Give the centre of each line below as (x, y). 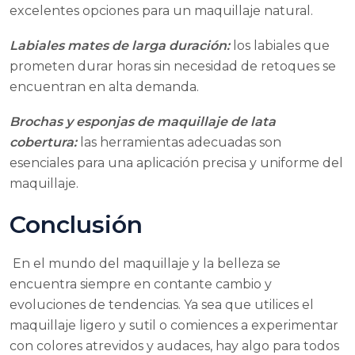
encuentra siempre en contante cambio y (141, 284)
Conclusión (76, 224)
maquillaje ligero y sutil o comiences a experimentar (174, 325)
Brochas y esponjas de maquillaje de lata (143, 121)
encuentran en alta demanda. (104, 86)
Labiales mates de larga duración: (121, 45)
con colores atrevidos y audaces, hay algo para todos (174, 345)
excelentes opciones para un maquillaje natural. (161, 10)
